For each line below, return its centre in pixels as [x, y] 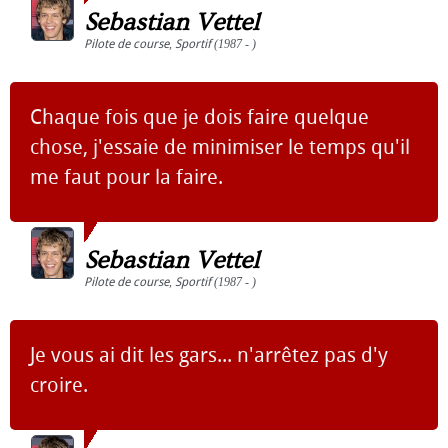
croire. [59, 385]
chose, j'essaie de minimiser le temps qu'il [220, 147]
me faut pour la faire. [126, 177]
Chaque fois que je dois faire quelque [199, 117]
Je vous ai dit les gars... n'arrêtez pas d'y [209, 355]
